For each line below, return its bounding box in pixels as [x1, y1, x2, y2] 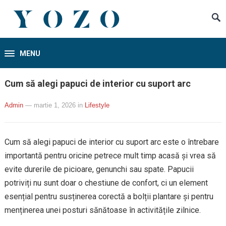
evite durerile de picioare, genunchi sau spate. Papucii [4, 164, 194, 174]
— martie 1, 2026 [25, 101, 76, 109]
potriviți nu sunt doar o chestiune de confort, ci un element [4, 178, 208, 188]
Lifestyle [84, 101, 109, 109]
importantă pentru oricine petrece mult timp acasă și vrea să [4, 151, 216, 160]
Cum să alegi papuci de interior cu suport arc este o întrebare [4, 137, 219, 147]
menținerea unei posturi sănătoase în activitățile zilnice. [4, 205, 201, 215]
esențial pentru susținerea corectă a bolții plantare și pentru [4, 192, 213, 201]
